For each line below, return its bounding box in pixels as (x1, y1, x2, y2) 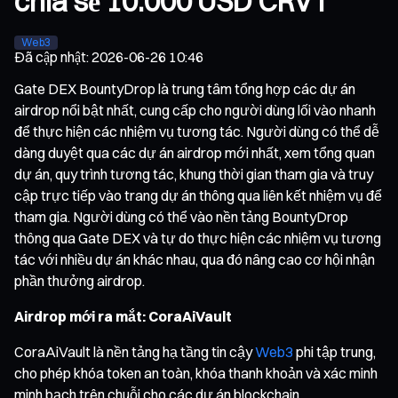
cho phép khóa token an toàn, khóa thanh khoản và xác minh (14, 363, 378, 382)
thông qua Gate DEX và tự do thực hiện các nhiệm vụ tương (14, 228, 381, 247)
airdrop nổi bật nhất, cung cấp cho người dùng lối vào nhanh (14, 100, 376, 119)
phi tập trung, (293, 342, 376, 361)
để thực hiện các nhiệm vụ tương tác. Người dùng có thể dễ (14, 122, 379, 140)
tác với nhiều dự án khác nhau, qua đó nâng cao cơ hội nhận (14, 250, 375, 268)
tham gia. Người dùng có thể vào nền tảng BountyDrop (14, 207, 348, 226)
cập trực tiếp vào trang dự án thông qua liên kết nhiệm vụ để (14, 186, 382, 204)
